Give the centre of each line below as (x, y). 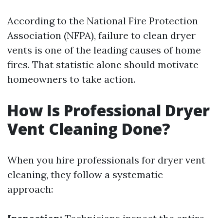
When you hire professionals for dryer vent (106, 160)
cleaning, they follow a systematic (85, 174)
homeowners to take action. (71, 79)
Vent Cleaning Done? (89, 129)
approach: (30, 189)
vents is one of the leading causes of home (104, 50)
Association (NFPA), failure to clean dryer (101, 35)
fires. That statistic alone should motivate (103, 64)
